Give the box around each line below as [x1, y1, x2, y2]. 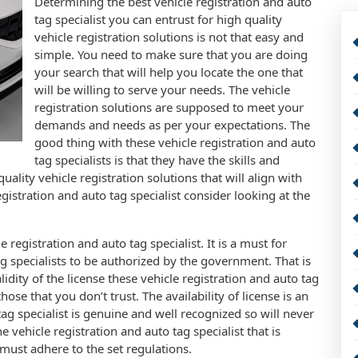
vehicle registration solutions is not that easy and [34, 29, 304, 45]
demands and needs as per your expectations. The [34, 117, 310, 133]
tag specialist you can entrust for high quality [34, 11, 282, 27]
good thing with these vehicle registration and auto [34, 134, 316, 150]
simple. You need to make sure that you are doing [34, 46, 308, 62]
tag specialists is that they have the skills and [34, 152, 280, 168]
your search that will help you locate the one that [34, 64, 303, 80]
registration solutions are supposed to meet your [34, 99, 304, 115]
